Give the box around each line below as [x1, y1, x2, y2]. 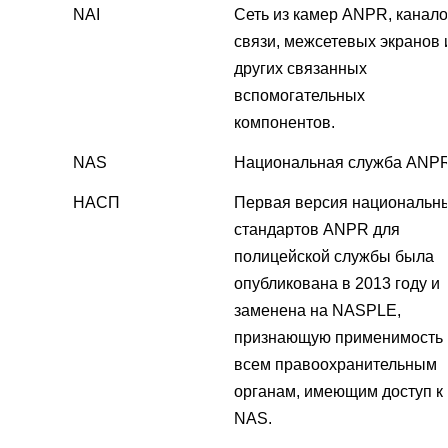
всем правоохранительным [234, 356, 437, 374]
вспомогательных [234, 87, 365, 105]
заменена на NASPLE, [234, 302, 401, 320]
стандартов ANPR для [234, 221, 400, 239]
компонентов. [234, 114, 335, 132]
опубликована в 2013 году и [234, 275, 440, 293]
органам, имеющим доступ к [234, 383, 443, 401]
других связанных [234, 60, 367, 78]
